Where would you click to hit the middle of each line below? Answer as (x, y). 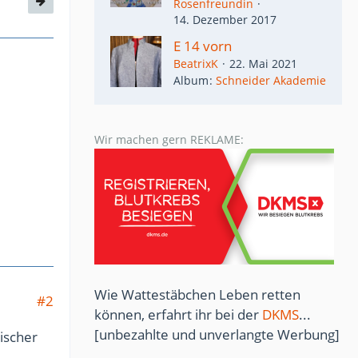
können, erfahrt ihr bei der (178, 314)
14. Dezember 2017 (225, 19)
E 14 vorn (203, 46)
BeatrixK (196, 63)
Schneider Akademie (271, 80)
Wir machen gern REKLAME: (169, 139)
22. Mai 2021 (263, 63)
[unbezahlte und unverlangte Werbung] (217, 334)
